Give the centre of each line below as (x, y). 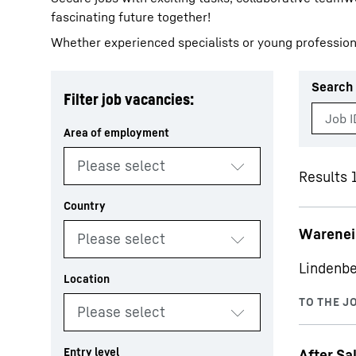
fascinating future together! (131, 17)
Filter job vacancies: (129, 99)
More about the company (148, 124)
